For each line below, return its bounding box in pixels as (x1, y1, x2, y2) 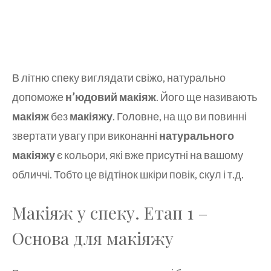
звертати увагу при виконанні (12, 129, 159, 143)
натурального (159, 129, 234, 143)
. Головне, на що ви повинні (113, 109, 247, 123)
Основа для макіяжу (12, 227, 174, 250)
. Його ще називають (156, 90, 257, 104)
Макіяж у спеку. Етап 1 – (12, 201, 208, 224)
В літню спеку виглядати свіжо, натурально (12, 71, 226, 85)
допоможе (12, 90, 65, 104)
